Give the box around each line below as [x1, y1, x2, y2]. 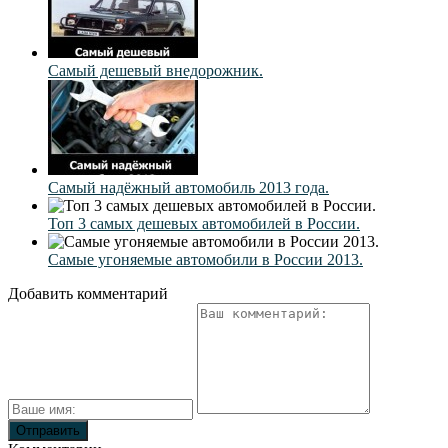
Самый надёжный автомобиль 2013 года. [48, 179, 329, 197]
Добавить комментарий [8, 285, 168, 303]
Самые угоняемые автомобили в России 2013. [48, 251, 363, 269]
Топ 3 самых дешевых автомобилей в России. [48, 215, 360, 233]
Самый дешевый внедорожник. [48, 62, 263, 80]
